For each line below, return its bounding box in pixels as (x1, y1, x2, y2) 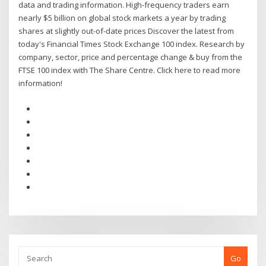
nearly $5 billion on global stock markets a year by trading (18, 12, 226, 24)
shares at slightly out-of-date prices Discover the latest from (18, 26, 235, 37)
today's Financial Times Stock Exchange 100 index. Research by (18, 39, 245, 50)
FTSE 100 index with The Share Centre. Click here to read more (18, 65, 241, 76)
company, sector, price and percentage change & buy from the (18, 52, 243, 63)
